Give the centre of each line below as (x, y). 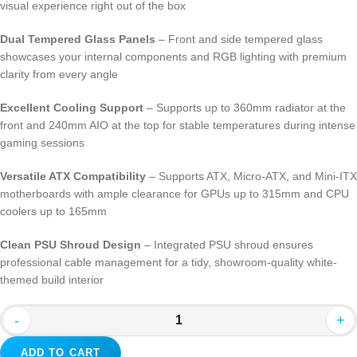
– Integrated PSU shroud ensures (227, 245)
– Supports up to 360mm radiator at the (245, 108)
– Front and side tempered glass (239, 39)
